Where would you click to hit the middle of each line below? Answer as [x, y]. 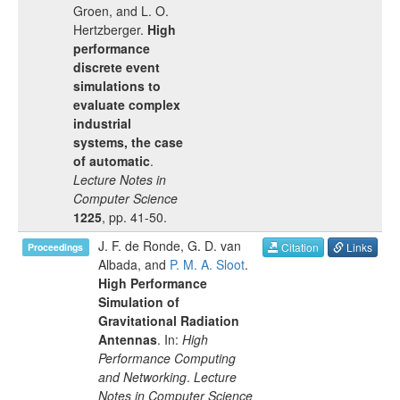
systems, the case [128, 142]
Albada [118, 264]
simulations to [117, 86]
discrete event [117, 67]
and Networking [142, 377]
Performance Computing [167, 358]
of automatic [112, 161]
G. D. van [214, 246]
